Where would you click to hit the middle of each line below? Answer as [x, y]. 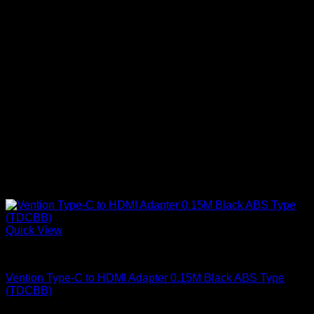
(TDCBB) [29, 290]
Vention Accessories [56, 254]
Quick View [34, 230]
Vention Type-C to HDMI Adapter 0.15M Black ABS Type [145, 278]
